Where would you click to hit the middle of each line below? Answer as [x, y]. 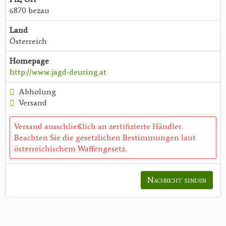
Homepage [29, 61]
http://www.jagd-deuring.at [58, 72]
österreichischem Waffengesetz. [70, 149]
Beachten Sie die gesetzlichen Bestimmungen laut [105, 138]
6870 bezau [30, 11]
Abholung [37, 92]
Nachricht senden [177, 180]
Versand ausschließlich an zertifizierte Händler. [99, 127]
